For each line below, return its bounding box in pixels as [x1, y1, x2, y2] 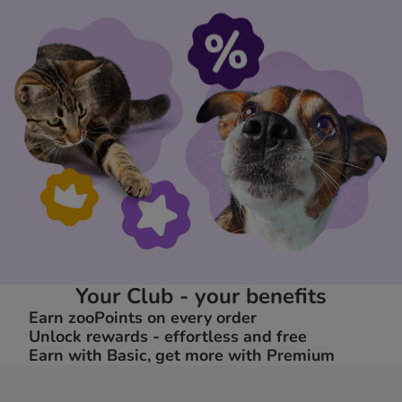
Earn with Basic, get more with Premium [29, 345, 335, 367]
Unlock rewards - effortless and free [29, 326, 307, 348]
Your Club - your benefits [74, 282, 327, 311]
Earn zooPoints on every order [29, 307, 257, 329]
